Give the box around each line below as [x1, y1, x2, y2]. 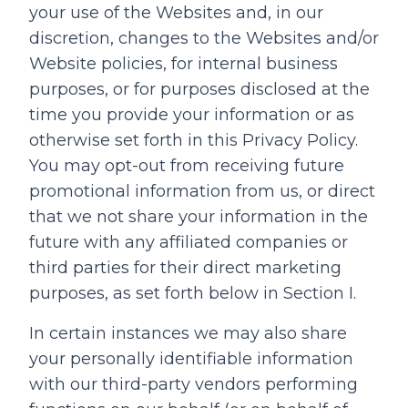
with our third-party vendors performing [29, 374, 358, 394]
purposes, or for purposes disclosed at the [29, 79, 370, 99]
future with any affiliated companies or [29, 232, 348, 252]
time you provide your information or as [29, 105, 354, 125]
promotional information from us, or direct [29, 181, 375, 201]
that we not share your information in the [29, 207, 368, 227]
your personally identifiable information [29, 349, 353, 369]
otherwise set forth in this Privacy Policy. [29, 130, 358, 150]
